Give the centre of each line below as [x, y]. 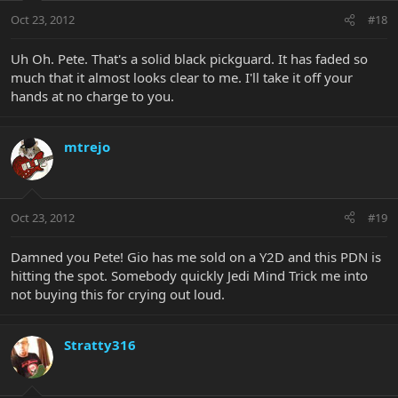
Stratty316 [100, 344]
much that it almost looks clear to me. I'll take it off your [182, 78]
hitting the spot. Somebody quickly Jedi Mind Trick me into [189, 275]
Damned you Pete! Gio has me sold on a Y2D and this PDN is [196, 256]
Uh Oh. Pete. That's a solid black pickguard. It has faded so [189, 59]
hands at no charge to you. [92, 96]
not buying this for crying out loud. [118, 294]
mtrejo [87, 147]
